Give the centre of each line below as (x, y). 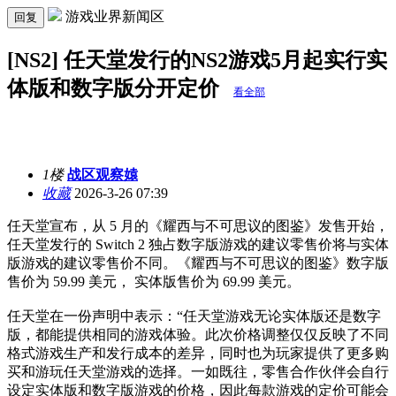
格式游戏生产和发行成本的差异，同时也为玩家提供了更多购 (198, 353)
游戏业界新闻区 (115, 16)
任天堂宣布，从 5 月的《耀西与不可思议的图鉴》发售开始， (198, 225)
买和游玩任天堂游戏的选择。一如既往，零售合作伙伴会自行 (198, 371)
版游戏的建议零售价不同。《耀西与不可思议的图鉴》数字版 (198, 263)
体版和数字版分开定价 (116, 88)
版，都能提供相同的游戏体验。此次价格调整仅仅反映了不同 (198, 334)
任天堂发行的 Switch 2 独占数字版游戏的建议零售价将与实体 (198, 244)
